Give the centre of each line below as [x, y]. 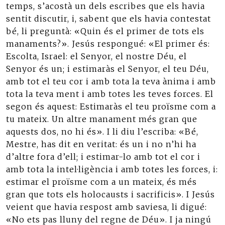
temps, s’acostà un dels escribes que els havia [105, 6]
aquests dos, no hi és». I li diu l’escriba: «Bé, [102, 132]
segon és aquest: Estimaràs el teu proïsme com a [111, 106]
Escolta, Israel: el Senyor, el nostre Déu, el [96, 56]
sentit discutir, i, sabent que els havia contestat [108, 19]
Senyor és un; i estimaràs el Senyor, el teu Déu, [107, 69]
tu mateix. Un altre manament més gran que [102, 119]
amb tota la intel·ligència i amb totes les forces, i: [112, 169]
